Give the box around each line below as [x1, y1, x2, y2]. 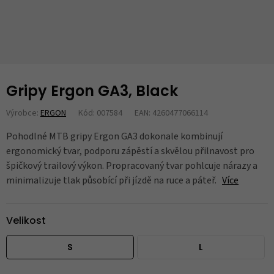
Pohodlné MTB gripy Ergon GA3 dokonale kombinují [6, 130, 223, 143]
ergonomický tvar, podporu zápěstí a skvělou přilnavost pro [6, 144, 254, 158]
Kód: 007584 [78, 107, 122, 119]
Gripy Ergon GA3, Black [6, 85, 178, 100]
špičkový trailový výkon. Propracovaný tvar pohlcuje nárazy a [6, 159, 257, 172]
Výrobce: [6, 107, 40, 119]
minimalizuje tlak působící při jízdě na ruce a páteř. [6, 174, 218, 187]
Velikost [6, 217, 46, 226]
